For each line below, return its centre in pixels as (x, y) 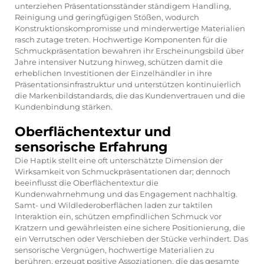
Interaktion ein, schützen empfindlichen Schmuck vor (118, 216)
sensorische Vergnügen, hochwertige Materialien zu (115, 250)
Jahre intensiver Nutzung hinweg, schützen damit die (119, 62)
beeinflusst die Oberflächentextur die (87, 182)
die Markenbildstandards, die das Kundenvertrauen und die (130, 95)
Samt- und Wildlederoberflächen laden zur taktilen (114, 205)
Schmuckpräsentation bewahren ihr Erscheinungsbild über (129, 50)
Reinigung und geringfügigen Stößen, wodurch (107, 17)
